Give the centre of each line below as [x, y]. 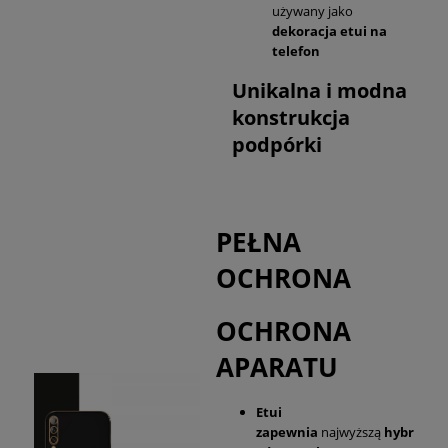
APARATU [277, 366]
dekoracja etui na [329, 30]
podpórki [277, 144]
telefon [296, 50]
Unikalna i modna [319, 90]
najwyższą [351, 432]
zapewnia [287, 432]
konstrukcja [291, 117]
